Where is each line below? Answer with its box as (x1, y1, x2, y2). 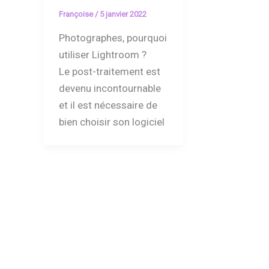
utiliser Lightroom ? (58, 48, 147, 61)
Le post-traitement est (58, 65, 160, 77)
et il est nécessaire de (58, 98, 157, 111)
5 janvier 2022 (99, 10, 147, 19)
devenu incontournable (58, 82, 161, 94)
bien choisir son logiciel (58, 115, 165, 128)
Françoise (58, 10, 95, 19)
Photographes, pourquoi (58, 31, 167, 44)
